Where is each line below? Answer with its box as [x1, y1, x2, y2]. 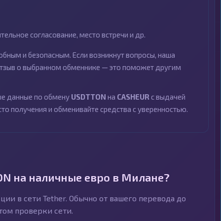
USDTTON [71, 92, 106, 101]
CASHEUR [117, 92, 149, 101]
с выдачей [149, 92, 185, 101]
